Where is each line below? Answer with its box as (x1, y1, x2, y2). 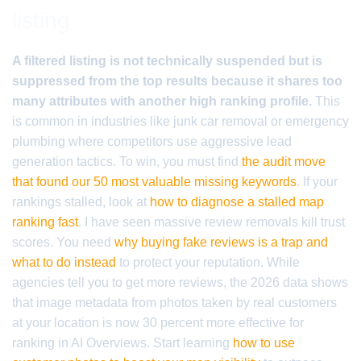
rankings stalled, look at (12, 195, 150, 209)
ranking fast (12, 215, 78, 229)
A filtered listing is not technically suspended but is (12, 54, 322, 68)
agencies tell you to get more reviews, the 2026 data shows (12, 276, 348, 289)
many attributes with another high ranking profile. (12, 94, 312, 108)
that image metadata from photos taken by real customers (12, 296, 337, 309)
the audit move (242, 155, 326, 168)
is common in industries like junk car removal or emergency (12, 114, 349, 128)
